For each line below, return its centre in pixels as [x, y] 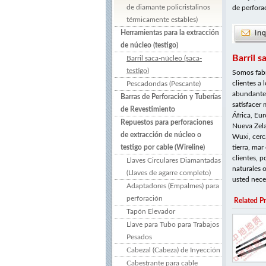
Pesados [139, 237]
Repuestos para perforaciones [167, 122]
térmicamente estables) [162, 20]
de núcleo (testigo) [149, 45]
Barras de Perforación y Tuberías [171, 97]
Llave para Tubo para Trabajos [173, 224]
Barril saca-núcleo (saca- [164, 58]
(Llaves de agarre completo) [169, 173]
